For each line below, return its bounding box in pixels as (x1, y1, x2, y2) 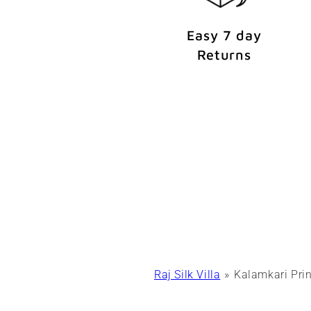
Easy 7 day (186, 27, 262, 44)
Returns (196, 47, 251, 63)
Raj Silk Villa (154, 268, 221, 282)
